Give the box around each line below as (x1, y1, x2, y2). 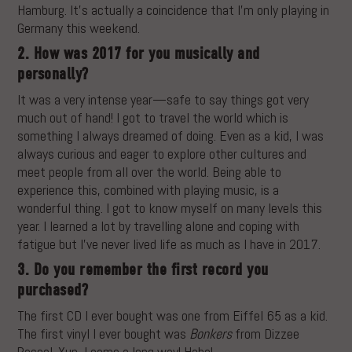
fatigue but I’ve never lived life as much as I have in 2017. (17, 235, 321, 254)
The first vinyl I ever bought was (17, 324, 190, 343)
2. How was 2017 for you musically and (17, 43, 260, 64)
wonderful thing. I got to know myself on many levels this (17, 199, 323, 218)
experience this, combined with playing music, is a (17, 181, 280, 200)
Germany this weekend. (17, 19, 141, 38)
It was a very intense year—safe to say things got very (17, 90, 310, 109)
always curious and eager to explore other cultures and (17, 145, 307, 163)
